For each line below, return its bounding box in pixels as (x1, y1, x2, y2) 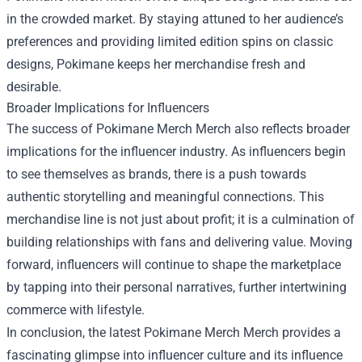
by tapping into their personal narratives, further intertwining (6, 279, 347, 295)
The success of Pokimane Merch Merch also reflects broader (6, 120, 350, 137)
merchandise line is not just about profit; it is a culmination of (6, 211, 355, 227)
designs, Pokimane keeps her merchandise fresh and (6, 56, 305, 72)
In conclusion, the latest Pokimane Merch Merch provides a (6, 324, 341, 340)
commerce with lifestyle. (6, 301, 145, 318)
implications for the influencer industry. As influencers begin (6, 143, 346, 159)
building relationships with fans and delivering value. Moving (6, 234, 352, 250)
